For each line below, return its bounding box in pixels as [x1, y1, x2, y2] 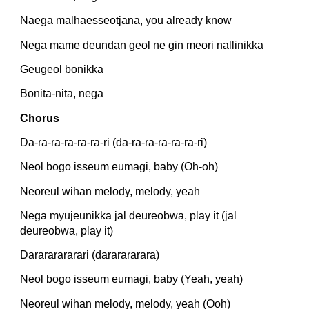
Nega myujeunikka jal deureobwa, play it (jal [20, 209, 237, 221]
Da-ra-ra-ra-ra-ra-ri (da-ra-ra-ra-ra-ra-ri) [20, 136, 208, 148]
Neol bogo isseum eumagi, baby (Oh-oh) [20, 161, 219, 173]
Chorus [20, 112, 60, 124]
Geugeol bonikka [20, 63, 104, 75]
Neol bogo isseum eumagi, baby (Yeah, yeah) [20, 273, 243, 286]
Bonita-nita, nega [20, 88, 104, 100]
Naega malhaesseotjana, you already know [20, 14, 232, 27]
